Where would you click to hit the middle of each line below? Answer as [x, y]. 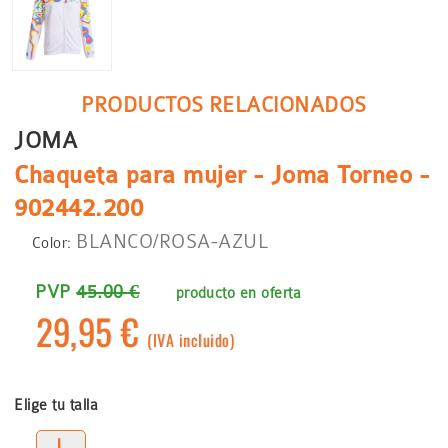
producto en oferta [238, 293]
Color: [51, 243]
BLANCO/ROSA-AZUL [172, 242]
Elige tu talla [56, 404]
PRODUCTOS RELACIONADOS [224, 105]
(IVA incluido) [191, 341]
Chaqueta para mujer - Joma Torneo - [222, 175]
